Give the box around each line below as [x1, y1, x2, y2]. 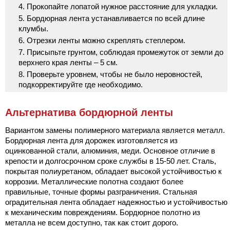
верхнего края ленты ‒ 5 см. [18, 57, 118, 67]
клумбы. [18, 24, 48, 33]
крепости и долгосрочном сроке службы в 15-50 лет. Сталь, [5, 156, 216, 165]
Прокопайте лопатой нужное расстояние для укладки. [27, 2, 218, 11]
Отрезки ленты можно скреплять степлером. [27, 35, 185, 45]
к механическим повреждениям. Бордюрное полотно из [5, 207, 200, 217]
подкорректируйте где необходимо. [18, 80, 143, 89]
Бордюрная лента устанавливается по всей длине [27, 13, 205, 23]
